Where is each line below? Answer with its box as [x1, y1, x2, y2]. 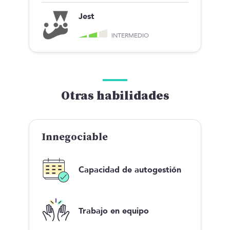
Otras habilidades [61, 88, 169, 104]
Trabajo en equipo [79, 205, 149, 217]
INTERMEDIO [111, 31, 149, 40]
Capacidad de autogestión [79, 164, 181, 176]
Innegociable [42, 131, 108, 144]
